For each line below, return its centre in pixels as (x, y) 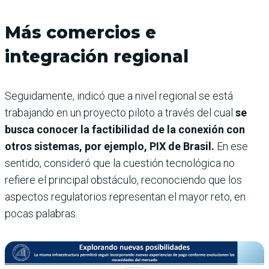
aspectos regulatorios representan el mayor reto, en (125, 196)
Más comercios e (80, 32)
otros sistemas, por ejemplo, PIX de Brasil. (110, 146)
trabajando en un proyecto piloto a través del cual (120, 112)
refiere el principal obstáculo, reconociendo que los (123, 180)
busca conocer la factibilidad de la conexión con (125, 129)
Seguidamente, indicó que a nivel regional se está (119, 95)
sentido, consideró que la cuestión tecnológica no (120, 163)
